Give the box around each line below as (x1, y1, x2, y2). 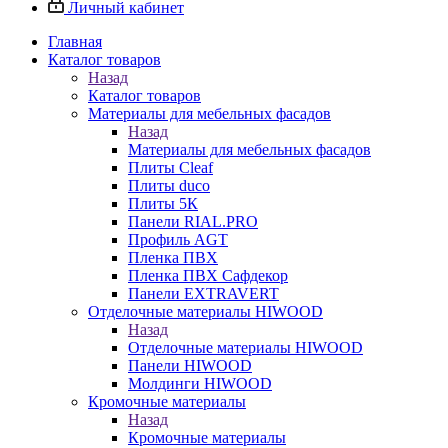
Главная (48, 33, 102, 50)
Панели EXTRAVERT (128, 285, 279, 302)
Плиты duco (128, 177, 210, 194)
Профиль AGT (128, 231, 228, 248)
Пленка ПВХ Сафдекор (128, 267, 288, 284)
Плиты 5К (128, 195, 198, 212)
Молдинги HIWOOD (128, 375, 272, 392)
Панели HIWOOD (128, 357, 252, 374)
